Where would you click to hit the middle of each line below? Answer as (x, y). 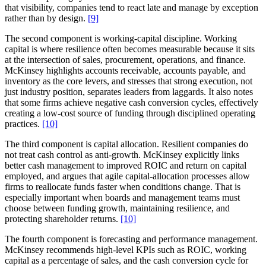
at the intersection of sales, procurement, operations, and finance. (125, 59)
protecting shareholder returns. (63, 218)
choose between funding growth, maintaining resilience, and (117, 208)
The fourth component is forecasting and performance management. (131, 239)
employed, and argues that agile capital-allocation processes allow (127, 176)
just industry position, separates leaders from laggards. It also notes (129, 91)
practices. (23, 123)
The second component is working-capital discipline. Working (121, 38)
